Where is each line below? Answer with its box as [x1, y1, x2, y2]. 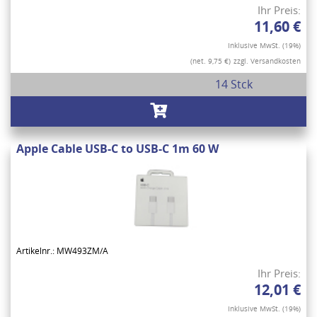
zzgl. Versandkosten [234, 55, 301, 66]
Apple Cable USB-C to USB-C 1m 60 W [16, 140, 219, 156]
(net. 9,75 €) [190, 55, 231, 66]
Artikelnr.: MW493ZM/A [16, 244, 108, 257]
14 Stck [215, 76, 253, 92]
